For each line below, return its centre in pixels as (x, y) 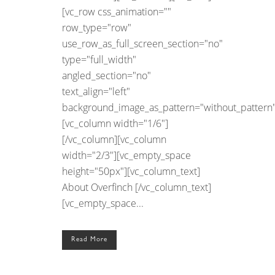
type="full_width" (99, 59)
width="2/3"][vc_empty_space (126, 155)
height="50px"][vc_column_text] (131, 171)
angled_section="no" (107, 75)
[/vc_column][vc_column (114, 139)
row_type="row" (97, 27)
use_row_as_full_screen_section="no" (142, 43)
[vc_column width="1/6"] (115, 123)
